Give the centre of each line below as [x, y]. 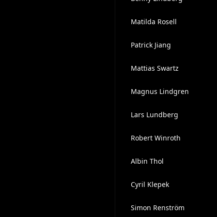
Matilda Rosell [154, 22]
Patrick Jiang [151, 45]
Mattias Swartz [155, 68]
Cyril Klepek [150, 184]
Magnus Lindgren [160, 91]
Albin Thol [147, 161]
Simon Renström [157, 208]
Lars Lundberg [154, 115]
